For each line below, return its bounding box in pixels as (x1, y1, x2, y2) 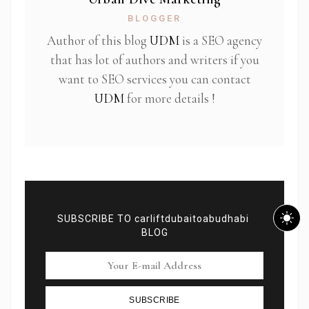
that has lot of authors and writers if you (50, 52, 259, 68)
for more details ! (123, 90, 215, 107)
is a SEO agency (179, 32, 262, 49)
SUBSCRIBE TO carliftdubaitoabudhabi (57, 213, 252, 225)
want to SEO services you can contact (58, 71, 251, 88)
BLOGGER (128, 13, 181, 24)
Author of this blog (47, 32, 150, 49)
